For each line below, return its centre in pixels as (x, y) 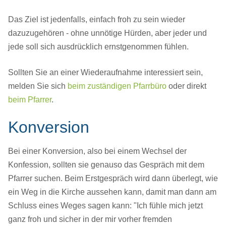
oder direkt (186, 86)
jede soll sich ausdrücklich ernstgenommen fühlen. (99, 47)
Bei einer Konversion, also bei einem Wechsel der (97, 151)
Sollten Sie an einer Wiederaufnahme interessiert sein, (105, 73)
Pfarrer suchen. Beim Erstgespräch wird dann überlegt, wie (113, 179)
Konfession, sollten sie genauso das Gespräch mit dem (106, 165)
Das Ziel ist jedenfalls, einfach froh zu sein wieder (97, 20)
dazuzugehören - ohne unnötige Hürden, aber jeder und (107, 33)
